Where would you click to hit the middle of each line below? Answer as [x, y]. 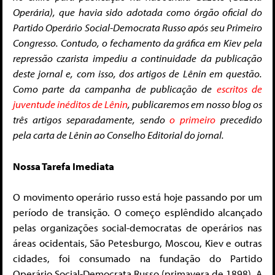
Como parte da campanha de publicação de [115, 89]
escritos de [239, 89]
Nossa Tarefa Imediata [64, 166]
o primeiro [193, 120]
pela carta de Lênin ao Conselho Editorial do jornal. [118, 135]
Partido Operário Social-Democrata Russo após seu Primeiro [137, 28]
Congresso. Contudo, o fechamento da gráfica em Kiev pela [137, 43]
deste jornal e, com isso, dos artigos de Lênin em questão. [137, 74]
